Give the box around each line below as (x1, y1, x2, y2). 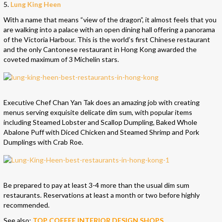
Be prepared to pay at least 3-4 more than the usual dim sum (3, 180, 189, 189)
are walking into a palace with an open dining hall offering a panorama (3, 25, 215, 34)
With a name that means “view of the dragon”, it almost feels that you (3, 15, 217, 24)
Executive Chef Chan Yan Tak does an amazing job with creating (3, 98, 200, 107)
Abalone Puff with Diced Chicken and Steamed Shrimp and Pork (3, 127, 199, 136)
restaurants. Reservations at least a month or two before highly (3, 190, 200, 199)
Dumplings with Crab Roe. (3, 137, 83, 146)
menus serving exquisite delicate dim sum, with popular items (3, 108, 192, 116)
